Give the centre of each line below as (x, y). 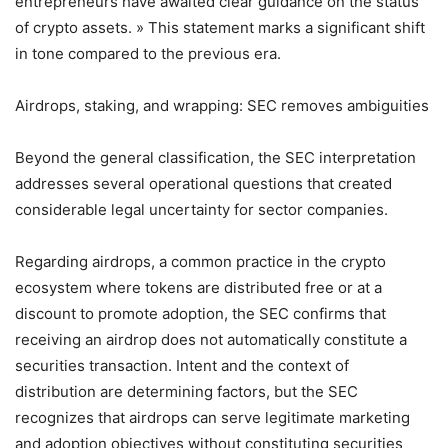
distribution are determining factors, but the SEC (186, 391)
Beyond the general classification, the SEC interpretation (215, 157)
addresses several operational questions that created (203, 183)
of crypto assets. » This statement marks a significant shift (220, 27)
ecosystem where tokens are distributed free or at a (198, 287)
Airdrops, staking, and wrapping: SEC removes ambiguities (222, 105)
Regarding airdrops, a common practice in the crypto (200, 261)
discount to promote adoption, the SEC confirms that (200, 313)
